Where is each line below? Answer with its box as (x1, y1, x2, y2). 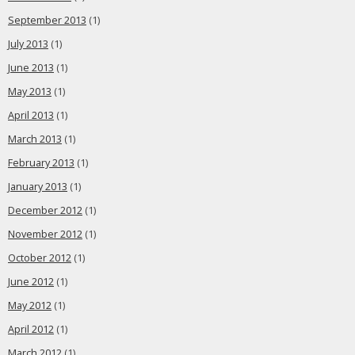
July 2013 (8, 37, 48, 51)
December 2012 (8, 204, 82, 217)
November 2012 (8, 227, 82, 241)
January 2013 (8, 180, 67, 193)
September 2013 (8, 13, 86, 27)
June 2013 (8, 61, 54, 74)
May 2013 (8, 85, 52, 98)
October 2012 (8, 251, 71, 265)
